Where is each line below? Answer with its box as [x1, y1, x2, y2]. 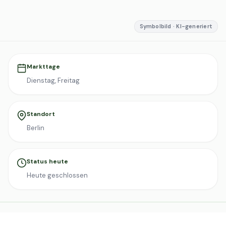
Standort [27, 110, 55, 118]
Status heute [27, 157, 68, 165]
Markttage [27, 63, 60, 71]
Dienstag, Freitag [27, 76, 80, 85]
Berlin [27, 124, 44, 132]
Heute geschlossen [27, 171, 88, 180]
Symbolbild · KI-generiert [139, 23, 212, 30]
